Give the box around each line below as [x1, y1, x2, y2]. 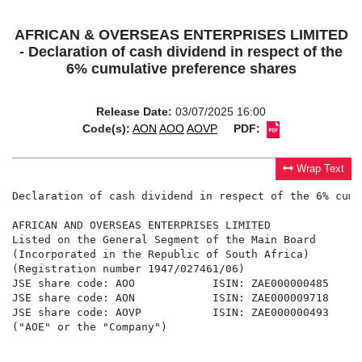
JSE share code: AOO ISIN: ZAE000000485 [12, 277, 329, 290]
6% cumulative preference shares [65, 61, 297, 78]
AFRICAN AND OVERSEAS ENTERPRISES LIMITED [12, 219, 271, 232]
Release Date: [96, 105, 172, 119]
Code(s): [82, 122, 130, 136]
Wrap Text [297, 163, 345, 175]
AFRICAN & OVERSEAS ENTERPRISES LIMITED [14, 27, 348, 44]
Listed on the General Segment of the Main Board [12, 234, 316, 246]
